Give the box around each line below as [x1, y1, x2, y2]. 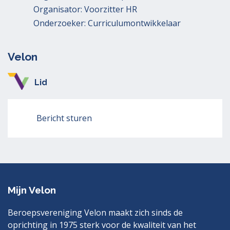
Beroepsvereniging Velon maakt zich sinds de [8, 207, 183, 219]
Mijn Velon [8, 184, 56, 196]
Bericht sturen [36, 112, 92, 124]
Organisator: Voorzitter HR [33, 4, 137, 15]
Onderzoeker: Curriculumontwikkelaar [33, 17, 181, 29]
